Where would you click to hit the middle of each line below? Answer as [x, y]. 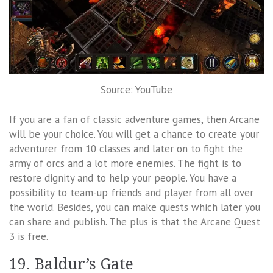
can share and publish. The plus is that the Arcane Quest [135, 222]
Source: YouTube [136, 89]
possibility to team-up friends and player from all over [131, 193]
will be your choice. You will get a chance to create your [134, 134]
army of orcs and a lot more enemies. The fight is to [125, 164]
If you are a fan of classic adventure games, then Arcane [134, 120]
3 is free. [29, 237]
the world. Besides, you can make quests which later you [135, 207]
